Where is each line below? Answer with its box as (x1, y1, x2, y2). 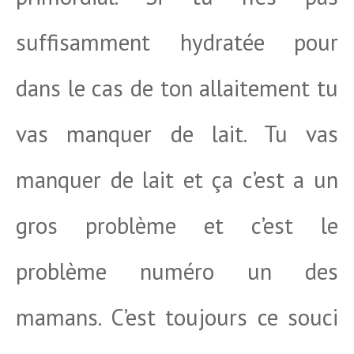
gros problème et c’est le (16, 210, 338, 240)
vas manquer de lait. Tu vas (16, 119, 338, 149)
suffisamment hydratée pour (16, 27, 338, 57)
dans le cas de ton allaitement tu (16, 73, 338, 103)
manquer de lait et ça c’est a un (16, 164, 338, 194)
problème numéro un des (16, 256, 338, 286)
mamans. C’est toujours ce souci (16, 302, 338, 332)
